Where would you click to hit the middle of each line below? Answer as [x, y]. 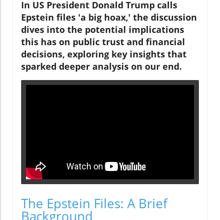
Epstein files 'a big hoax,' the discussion [109, 17]
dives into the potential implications [103, 29]
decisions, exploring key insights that [104, 54]
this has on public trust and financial [103, 41]
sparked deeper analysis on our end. [101, 66]
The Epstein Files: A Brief [94, 204]
